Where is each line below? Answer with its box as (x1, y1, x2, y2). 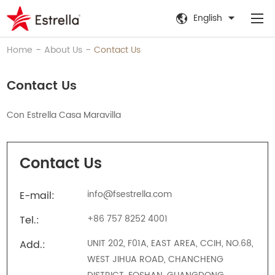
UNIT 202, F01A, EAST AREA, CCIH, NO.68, (87, 236, 254, 250)
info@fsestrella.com (87, 187, 172, 201)
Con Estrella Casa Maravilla (7, 108, 122, 122)
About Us (44, 43, 83, 57)
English (193, 11, 222, 25)
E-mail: (20, 188, 55, 204)
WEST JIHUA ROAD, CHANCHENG (87, 252, 224, 266)
